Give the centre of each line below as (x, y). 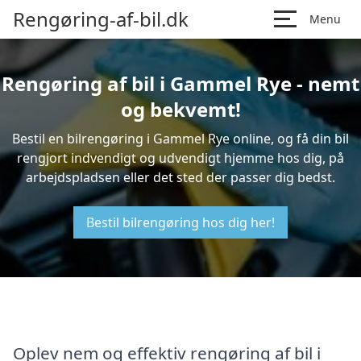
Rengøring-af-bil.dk (101, 19)
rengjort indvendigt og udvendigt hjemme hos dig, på (180, 158)
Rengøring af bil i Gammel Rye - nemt (180, 83)
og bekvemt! (180, 109)
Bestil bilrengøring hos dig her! (180, 222)
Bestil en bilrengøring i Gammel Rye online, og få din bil (180, 139)
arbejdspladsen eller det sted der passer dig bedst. (180, 177)
